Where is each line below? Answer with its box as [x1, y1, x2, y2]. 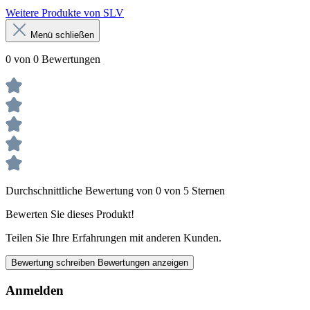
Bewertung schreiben [11, 257, 98, 268]
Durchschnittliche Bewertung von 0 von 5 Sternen [6, 184, 225, 197]
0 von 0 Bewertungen [6, 53, 100, 65]
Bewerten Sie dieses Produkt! [6, 208, 134, 220]
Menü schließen [30, 29, 94, 40]
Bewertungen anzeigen [98, 257, 188, 268]
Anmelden [6, 282, 64, 298]
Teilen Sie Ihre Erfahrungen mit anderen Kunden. [6, 231, 221, 244]
